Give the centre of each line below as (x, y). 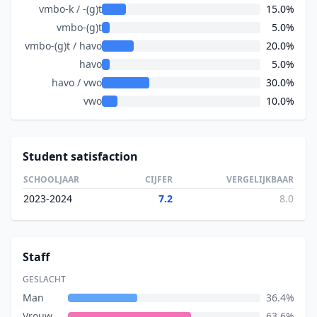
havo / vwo (77, 82)
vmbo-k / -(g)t (70, 9)
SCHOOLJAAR (51, 179)
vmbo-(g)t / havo (63, 46)
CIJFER (159, 179)
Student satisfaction (80, 156)
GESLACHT (44, 279)
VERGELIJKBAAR (260, 179)
